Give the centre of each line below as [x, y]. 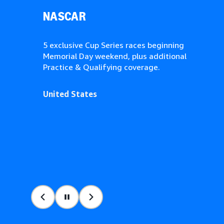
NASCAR [64, 16]
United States [70, 94]
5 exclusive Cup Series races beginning [113, 45]
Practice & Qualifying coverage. [101, 67]
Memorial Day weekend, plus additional [115, 56]
